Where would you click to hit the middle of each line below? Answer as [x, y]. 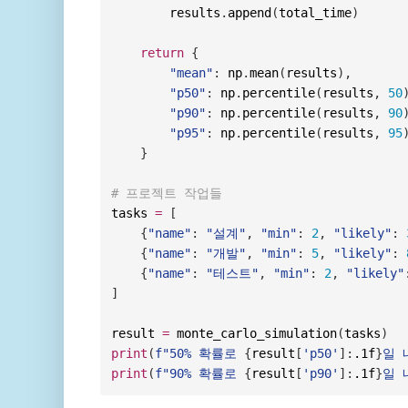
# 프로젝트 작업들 [167, 194]
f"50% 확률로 [200, 354]
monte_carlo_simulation [254, 334]
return [163, 53]
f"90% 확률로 [200, 374]
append [250, 13]
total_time [316, 13]
